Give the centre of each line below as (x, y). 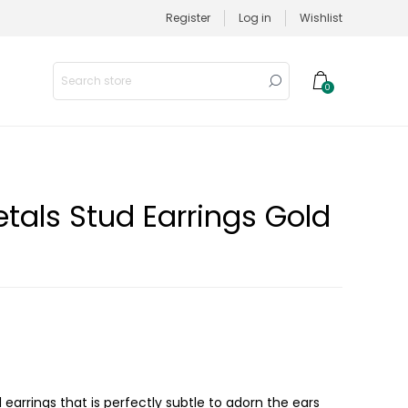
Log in (255, 18)
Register (188, 18)
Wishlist (321, 18)
